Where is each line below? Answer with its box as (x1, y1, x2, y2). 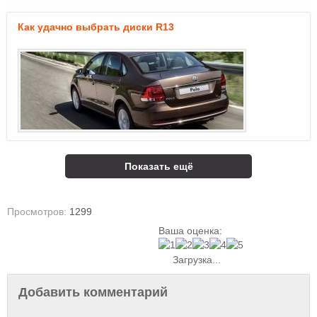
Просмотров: (7, 206, 69, 217)
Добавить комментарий (18, 285, 168, 299)
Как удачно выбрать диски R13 (18, 21, 174, 33)
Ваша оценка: (158, 225, 222, 236)
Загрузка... (170, 254, 221, 265)
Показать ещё (124, 161, 193, 172)
